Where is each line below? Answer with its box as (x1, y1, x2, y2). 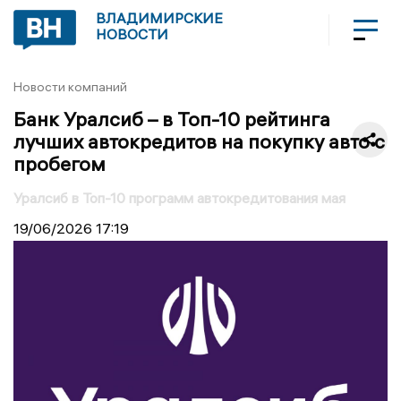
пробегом (13, 150, 106, 176)
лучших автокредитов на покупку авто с (13, 128, 385, 154)
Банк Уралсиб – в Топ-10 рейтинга (13, 106, 330, 132)
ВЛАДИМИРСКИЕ (96, 9, 223, 27)
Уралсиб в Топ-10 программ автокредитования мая (13, 188, 346, 207)
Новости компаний (13, 79, 127, 95)
